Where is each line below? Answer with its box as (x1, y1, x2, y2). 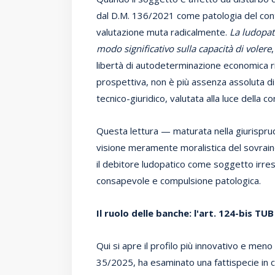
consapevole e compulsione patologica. (96, 174, 261, 187)
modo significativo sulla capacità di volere (96, 42, 271, 55)
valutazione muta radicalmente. (96, 25, 230, 38)
